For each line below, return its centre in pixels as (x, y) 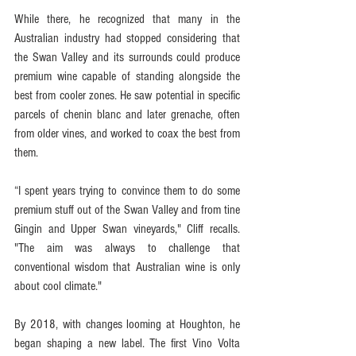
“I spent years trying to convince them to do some (127, 190)
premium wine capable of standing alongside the (127, 76)
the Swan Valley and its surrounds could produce (127, 57)
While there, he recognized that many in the (127, 19)
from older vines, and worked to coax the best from (127, 133)
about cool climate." (58, 286)
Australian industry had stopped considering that (127, 38)
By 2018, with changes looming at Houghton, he (127, 324)
